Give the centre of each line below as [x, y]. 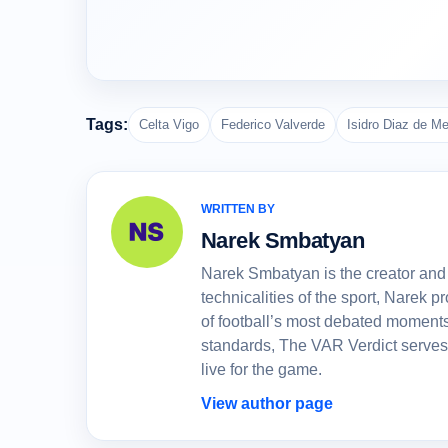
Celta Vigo [169, 125]
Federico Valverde [273, 125]
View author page [267, 404]
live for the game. [261, 370]
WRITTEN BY [238, 209]
